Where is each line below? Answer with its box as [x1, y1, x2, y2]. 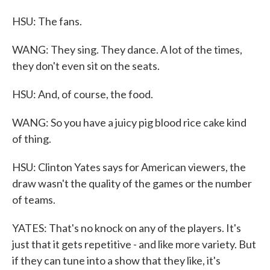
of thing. [12, 132, 51, 145]
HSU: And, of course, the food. [12, 87, 153, 101]
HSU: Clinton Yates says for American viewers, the [12, 160, 246, 174]
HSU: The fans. [12, 14, 82, 28]
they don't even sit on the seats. [12, 59, 160, 72]
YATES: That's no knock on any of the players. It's [12, 221, 241, 234]
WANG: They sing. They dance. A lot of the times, [12, 43, 242, 56]
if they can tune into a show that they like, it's [12, 254, 221, 267]
